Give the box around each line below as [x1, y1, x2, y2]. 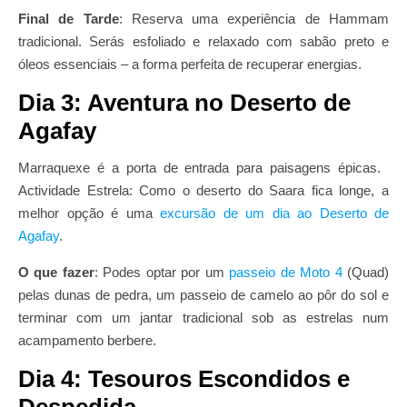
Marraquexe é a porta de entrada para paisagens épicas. [18, 160, 389, 175]
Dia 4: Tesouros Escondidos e [18, 365, 350, 392]
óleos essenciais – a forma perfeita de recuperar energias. [18, 56, 362, 72]
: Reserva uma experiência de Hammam [118, 11, 390, 26]
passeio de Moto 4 [229, 264, 342, 280]
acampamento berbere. [18, 333, 156, 348]
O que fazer [18, 264, 94, 280]
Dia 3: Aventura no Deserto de [18, 89, 351, 116]
